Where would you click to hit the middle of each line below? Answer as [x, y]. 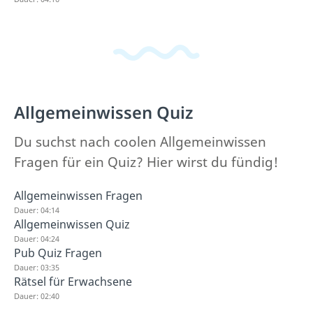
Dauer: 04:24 [37, 239]
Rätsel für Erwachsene [73, 282]
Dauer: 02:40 [37, 296]
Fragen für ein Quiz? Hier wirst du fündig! [146, 162]
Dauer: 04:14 [37, 210]
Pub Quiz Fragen [58, 253]
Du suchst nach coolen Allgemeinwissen [140, 142]
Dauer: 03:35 [37, 267]
